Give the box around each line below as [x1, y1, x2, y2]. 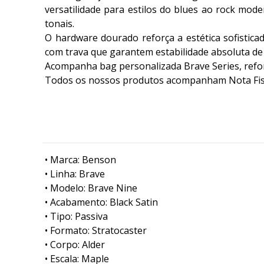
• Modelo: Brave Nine [45, 181, 137, 195]
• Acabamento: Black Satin [45, 196, 158, 209]
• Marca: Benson [45, 153, 116, 167]
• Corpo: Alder [45, 238, 105, 252]
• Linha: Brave [45, 167, 105, 181]
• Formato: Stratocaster [45, 224, 147, 237]
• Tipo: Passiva [45, 210, 108, 223]
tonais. [45, 17, 74, 31]
